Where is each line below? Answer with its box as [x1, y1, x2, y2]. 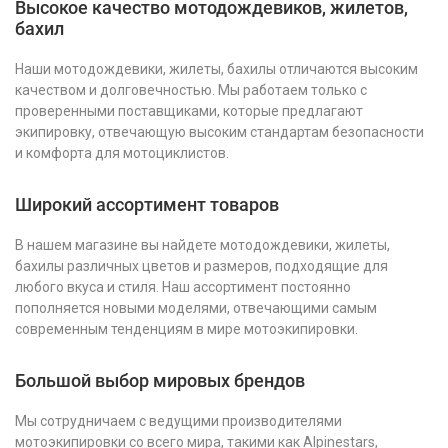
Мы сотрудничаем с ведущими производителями [15, 412, 342, 429]
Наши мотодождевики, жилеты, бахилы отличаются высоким [15, 60, 418, 77]
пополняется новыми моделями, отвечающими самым [15, 299, 377, 316]
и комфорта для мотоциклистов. [15, 144, 229, 161]
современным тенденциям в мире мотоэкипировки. [15, 320, 358, 337]
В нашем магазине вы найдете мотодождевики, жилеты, [15, 236, 390, 253]
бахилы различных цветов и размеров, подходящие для [15, 257, 388, 274]
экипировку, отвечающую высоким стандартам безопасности [15, 123, 424, 140]
